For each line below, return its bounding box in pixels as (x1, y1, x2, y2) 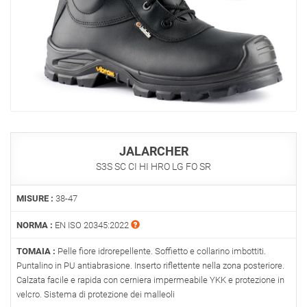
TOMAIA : (16, 245, 56, 256)
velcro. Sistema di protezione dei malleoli (16, 288, 175, 299)
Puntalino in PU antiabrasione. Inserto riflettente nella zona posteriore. (16, 260, 284, 271)
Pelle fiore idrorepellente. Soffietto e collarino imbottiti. (56, 245, 266, 256)
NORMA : (16, 219, 53, 230)
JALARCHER (119, 143, 188, 158)
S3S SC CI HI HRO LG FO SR (96, 160, 211, 172)
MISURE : (16, 193, 53, 204)
